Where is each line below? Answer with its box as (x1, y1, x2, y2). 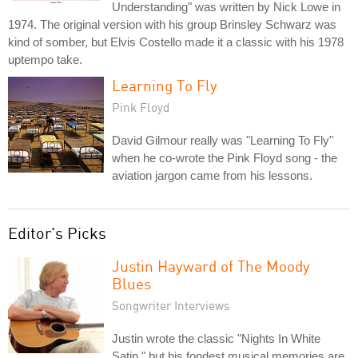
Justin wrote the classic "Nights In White (112, 332, 320, 345)
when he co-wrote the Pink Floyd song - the (112, 151, 337, 165)
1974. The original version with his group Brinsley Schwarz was (8, 18, 336, 31)
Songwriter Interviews (112, 298, 230, 312)
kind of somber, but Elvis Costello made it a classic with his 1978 (8, 35, 344, 49)
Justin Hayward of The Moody (112, 257, 310, 275)
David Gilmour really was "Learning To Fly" (112, 133, 333, 147)
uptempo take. (8, 53, 82, 66)
